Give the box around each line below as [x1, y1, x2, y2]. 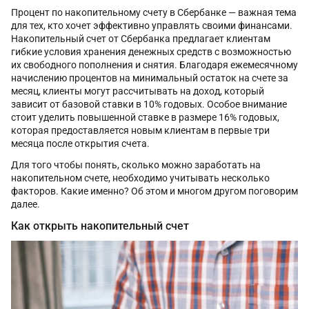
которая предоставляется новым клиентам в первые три [11, 125, 270, 136]
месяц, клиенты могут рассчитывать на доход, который [11, 86, 264, 97]
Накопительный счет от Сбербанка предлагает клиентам [11, 33, 270, 44]
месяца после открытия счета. [11, 138, 150, 149]
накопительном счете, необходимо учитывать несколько [11, 172, 270, 183]
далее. [11, 199, 40, 210]
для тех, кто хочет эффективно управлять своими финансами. [11, 20, 292, 31]
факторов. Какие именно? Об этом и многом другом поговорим [11, 186, 298, 197]
